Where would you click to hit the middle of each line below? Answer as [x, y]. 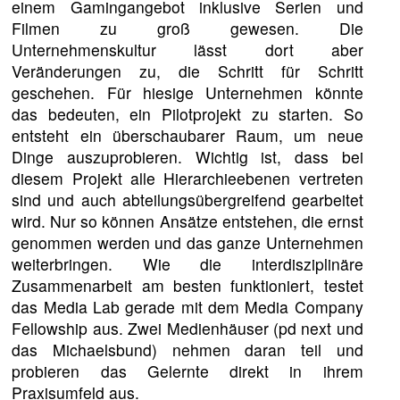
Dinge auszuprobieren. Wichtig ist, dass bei [187, 157]
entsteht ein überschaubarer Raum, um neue [187, 136]
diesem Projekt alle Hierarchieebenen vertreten [187, 179]
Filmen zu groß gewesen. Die [187, 29]
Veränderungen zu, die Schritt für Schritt [187, 71]
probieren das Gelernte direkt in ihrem [187, 371]
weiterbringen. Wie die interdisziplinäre [187, 264]
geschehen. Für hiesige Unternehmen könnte [187, 93]
